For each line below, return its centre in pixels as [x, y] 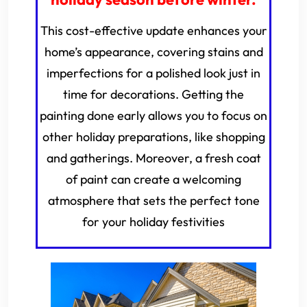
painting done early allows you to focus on [153, 115]
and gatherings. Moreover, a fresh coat [153, 158]
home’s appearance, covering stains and [153, 52]
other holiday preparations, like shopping [153, 137]
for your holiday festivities [153, 222]
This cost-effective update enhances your [153, 30]
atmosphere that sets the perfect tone [153, 200]
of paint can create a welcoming [153, 179]
